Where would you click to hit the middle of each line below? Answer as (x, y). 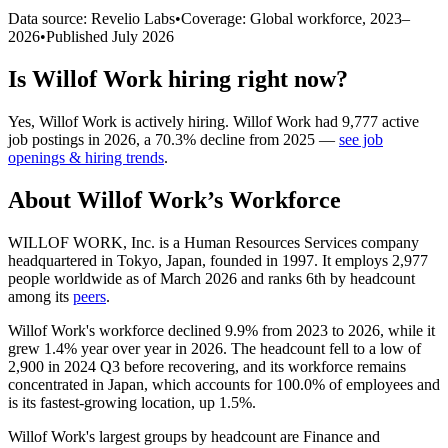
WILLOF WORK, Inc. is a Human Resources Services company (213, 242)
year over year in (134, 348)
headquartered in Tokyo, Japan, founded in (145, 260)
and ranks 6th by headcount (326, 278)
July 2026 (143, 36)
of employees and (382, 384)
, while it (407, 330)
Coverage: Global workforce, (275, 18)
